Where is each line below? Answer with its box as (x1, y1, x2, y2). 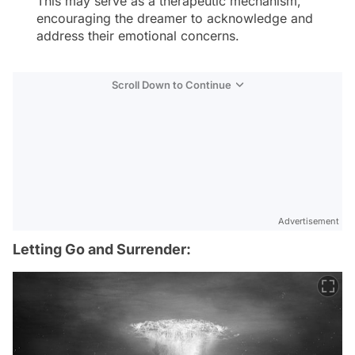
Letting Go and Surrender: (13, 241, 191, 258)
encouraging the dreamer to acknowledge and (36, 10, 313, 26)
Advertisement (278, 216, 339, 227)
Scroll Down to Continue (112, 78, 231, 91)
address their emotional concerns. (36, 28, 239, 44)
